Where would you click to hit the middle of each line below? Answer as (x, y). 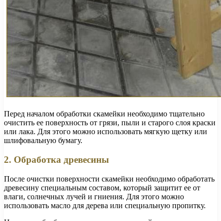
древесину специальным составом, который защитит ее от (102, 187)
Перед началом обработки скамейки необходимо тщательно (104, 114)
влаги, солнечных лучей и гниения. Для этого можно (94, 196)
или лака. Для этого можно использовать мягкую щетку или (106, 132)
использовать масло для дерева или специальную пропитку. (105, 205)
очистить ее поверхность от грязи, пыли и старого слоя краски (110, 123)
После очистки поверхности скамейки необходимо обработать (109, 179)
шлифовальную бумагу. (43, 141)
